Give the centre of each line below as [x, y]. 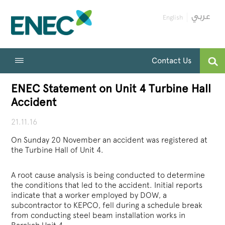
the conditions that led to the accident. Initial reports [107, 185]
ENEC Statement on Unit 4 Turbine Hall [111, 89]
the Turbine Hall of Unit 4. [58, 150]
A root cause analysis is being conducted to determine [108, 175]
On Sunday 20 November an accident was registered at [109, 140]
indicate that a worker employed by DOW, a [89, 195]
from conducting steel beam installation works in [98, 215]
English [173, 17]
